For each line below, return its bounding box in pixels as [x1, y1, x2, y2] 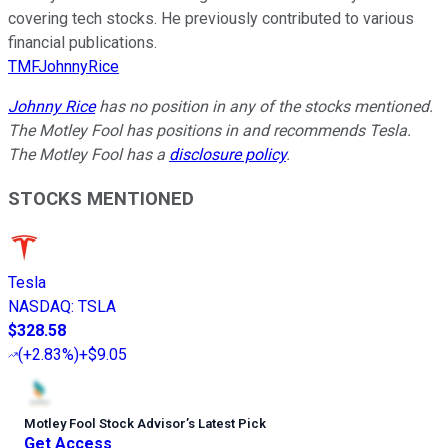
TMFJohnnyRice [8, 56, 119, 76]
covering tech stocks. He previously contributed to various [8, 8, 414, 28]
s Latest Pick [188, 416, 266, 432]
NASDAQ [8, 297, 71, 317]
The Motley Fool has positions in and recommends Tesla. [8, 120, 411, 140]
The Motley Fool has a [8, 144, 169, 164]
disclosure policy [169, 144, 286, 164]
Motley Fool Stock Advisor [24, 416, 186, 432]
